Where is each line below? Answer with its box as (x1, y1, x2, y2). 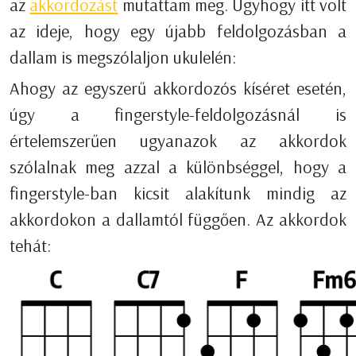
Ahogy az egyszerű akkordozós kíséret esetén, (10, 77, 346, 100)
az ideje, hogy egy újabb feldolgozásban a (10, 20, 346, 43)
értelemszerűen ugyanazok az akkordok (10, 130, 346, 153)
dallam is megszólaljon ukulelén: (10, 46, 236, 69)
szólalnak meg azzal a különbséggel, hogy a (10, 156, 346, 179)
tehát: (10, 234, 51, 257)
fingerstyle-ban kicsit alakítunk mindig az (10, 182, 346, 205)
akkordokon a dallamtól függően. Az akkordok (10, 208, 346, 231)
